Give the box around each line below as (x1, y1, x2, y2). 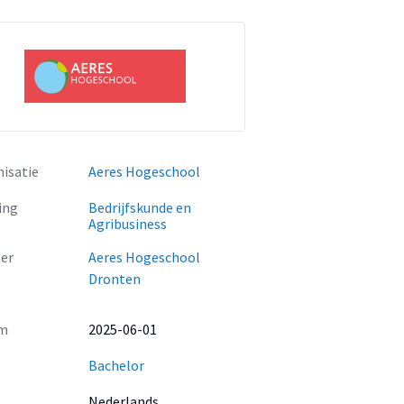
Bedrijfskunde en (88, 198, 191, 216)
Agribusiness (88, 215, 167, 233)
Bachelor (88, 356, 144, 374)
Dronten (88, 270, 141, 288)
